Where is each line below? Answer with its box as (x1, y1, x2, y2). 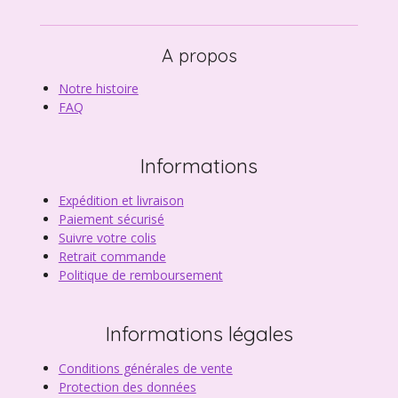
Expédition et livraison (58, 191, 184, 209)
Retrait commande (58, 247, 166, 265)
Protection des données (58, 378, 196, 395)
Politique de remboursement (58, 266, 223, 283)
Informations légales (105, 320, 293, 346)
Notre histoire (58, 79, 139, 97)
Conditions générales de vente (58, 359, 233, 377)
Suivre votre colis (58, 228, 156, 246)
